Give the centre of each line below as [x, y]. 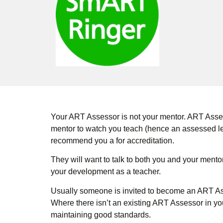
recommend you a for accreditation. [112, 140]
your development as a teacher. [106, 172]
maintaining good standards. [101, 215]
